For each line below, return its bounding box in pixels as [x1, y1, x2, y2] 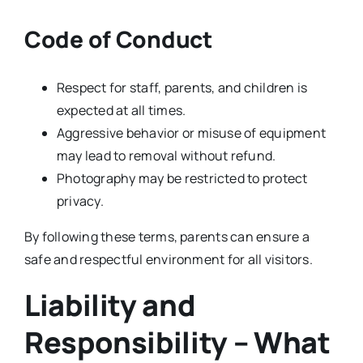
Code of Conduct [23, 23, 212, 54]
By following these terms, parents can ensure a [23, 227, 310, 246]
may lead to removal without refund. [56, 146, 276, 164]
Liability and [23, 284, 196, 325]
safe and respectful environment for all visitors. [23, 250, 313, 268]
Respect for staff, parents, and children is [56, 78, 308, 96]
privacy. [56, 191, 104, 210]
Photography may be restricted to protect [56, 169, 308, 187]
